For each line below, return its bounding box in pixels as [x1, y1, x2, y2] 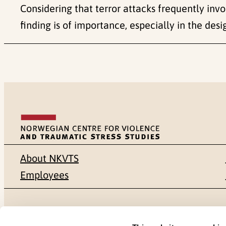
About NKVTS [20, 152, 79, 164]
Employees [20, 169, 69, 181]
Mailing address [20, 207, 104, 221]
